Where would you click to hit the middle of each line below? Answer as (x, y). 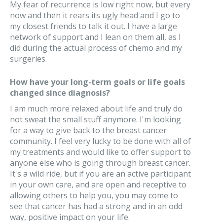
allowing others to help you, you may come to (94, 195)
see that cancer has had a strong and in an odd (96, 206)
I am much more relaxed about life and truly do (96, 109)
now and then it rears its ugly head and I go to (95, 15)
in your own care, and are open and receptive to (98, 184)
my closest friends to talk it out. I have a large (93, 26)
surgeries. (28, 59)
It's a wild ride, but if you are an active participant (100, 174)
